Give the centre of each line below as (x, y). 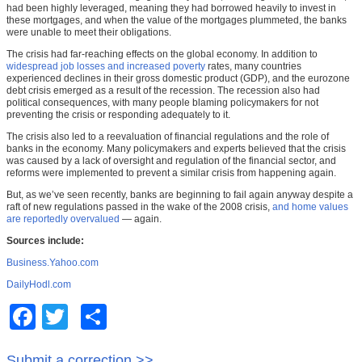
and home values (310, 207)
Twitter (82, 317)
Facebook (57, 317)
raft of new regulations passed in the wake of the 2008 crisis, (139, 207)
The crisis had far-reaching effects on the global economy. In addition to (162, 55)
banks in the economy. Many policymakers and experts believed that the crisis (176, 149)
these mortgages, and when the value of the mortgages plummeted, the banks (177, 21)
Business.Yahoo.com (53, 263)
